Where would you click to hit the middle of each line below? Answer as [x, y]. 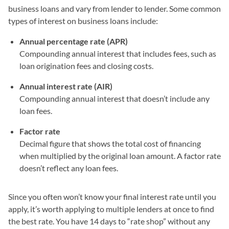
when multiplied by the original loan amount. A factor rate [120, 155]
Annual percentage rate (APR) [74, 41]
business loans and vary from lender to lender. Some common [114, 8]
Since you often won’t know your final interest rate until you [112, 196]
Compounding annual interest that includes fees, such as [118, 53]
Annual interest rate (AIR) [66, 86]
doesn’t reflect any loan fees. [69, 168]
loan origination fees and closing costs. [86, 65]
